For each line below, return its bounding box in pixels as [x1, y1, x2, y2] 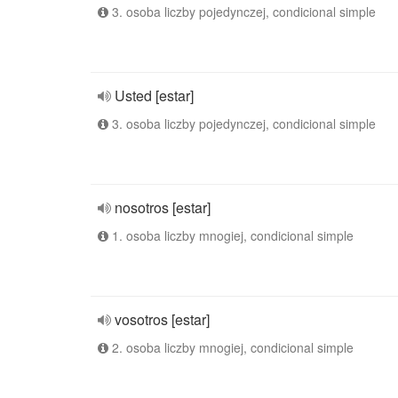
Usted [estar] [115, 85, 194, 106]
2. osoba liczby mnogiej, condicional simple [108, 338, 354, 356]
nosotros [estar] [115, 197, 211, 218]
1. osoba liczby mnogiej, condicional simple [108, 227, 354, 244]
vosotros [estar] [115, 309, 210, 330]
